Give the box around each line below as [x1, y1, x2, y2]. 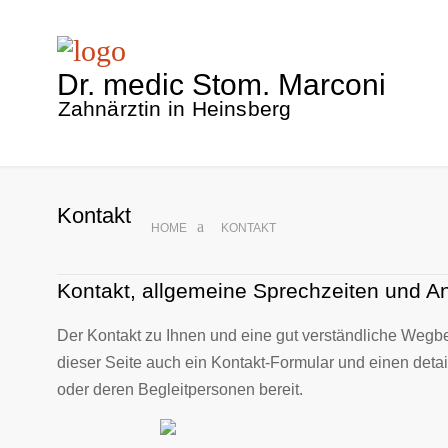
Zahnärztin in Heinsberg [57, 97, 292, 120]
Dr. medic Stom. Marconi [57, 68, 386, 101]
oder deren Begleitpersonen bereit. [57, 381, 303, 398]
